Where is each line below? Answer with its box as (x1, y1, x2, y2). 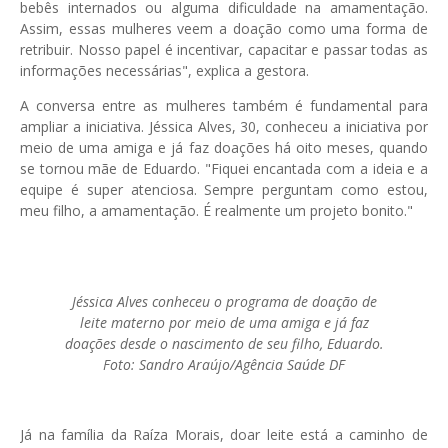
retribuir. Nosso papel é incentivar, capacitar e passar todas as (20, 39, 428, 59)
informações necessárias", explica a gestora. (20, 60, 313, 80)
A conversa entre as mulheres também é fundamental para (20, 95, 428, 115)
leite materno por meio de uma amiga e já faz (79, 312, 369, 332)
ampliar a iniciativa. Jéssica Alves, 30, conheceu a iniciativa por (20, 116, 428, 136)
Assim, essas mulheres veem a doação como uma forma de (20, 18, 428, 38)
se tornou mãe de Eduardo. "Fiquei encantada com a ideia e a (20, 158, 428, 178)
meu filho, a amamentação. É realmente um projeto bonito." (20, 200, 417, 220)
